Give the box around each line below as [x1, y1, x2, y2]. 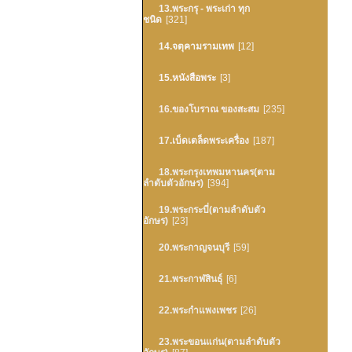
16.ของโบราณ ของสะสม [159, 104, 259, 115]
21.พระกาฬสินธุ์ [159, 273, 222, 284]
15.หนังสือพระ [159, 72, 216, 83]
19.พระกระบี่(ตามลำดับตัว [159, 204, 266, 215]
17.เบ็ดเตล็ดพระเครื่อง [159, 135, 249, 146]
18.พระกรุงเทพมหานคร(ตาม [159, 167, 275, 178]
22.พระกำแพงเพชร [159, 305, 236, 316]
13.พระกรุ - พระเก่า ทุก [159, 3, 250, 14]
